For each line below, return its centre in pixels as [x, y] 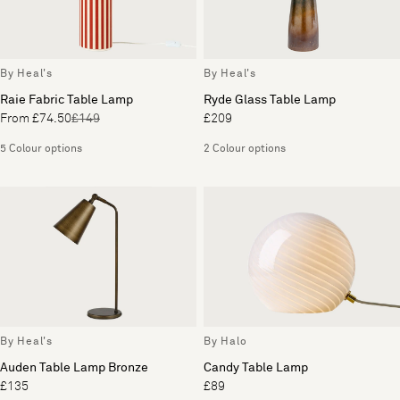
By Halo [225, 342]
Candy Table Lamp [256, 368]
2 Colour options [245, 149]
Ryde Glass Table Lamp [270, 100]
